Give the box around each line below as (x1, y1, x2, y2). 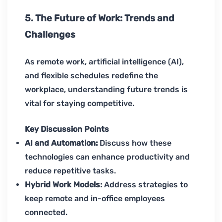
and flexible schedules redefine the (25, 71, 158, 81)
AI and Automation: (25, 138, 100, 148)
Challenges (25, 29, 75, 41)
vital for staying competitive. (25, 99, 134, 109)
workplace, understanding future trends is (25, 85, 188, 95)
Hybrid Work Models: (25, 180, 102, 190)
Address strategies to (102, 180, 188, 190)
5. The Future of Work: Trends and (25, 13, 174, 24)
